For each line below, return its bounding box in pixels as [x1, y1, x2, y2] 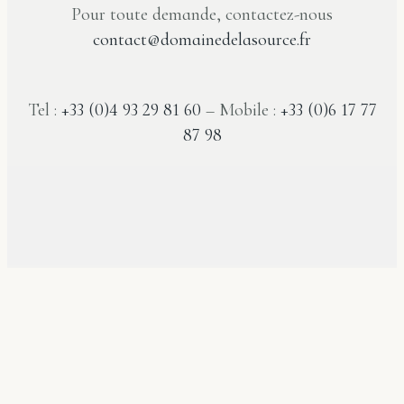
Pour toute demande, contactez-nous [71, 4, 333, 26]
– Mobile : [200, 99, 280, 122]
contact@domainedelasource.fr [93, 29, 311, 51]
